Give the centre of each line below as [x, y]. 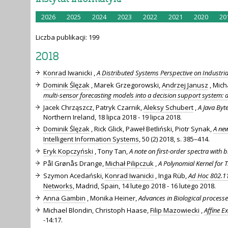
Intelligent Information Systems [91, 139]
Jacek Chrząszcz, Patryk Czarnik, [93, 107]
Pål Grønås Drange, [74, 163]
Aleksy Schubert [168, 107]
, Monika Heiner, [112, 198]
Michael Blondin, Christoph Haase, [97, 210]
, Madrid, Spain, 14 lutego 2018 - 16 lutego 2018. [144, 186]
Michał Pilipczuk [130, 163]
